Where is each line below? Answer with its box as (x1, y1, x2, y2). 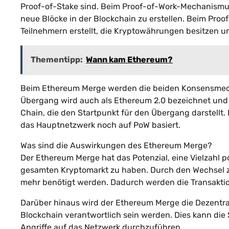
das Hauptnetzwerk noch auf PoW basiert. (20, 120, 180, 130)
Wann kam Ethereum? (86, 54, 173, 64)
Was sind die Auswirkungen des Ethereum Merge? (20, 140, 212, 150)
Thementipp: (31, 54, 83, 64)
